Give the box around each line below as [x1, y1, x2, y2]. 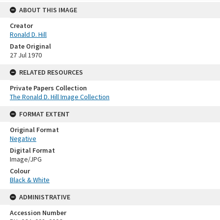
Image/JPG [10, 155, 42, 164]
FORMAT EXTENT [19, 110, 70, 119]
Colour [10, 166, 30, 176]
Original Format [10, 125, 59, 135]
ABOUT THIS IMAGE [19, 5, 77, 15]
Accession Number [10, 208, 66, 218]
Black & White [10, 175, 50, 185]
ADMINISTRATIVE [19, 192, 70, 202]
